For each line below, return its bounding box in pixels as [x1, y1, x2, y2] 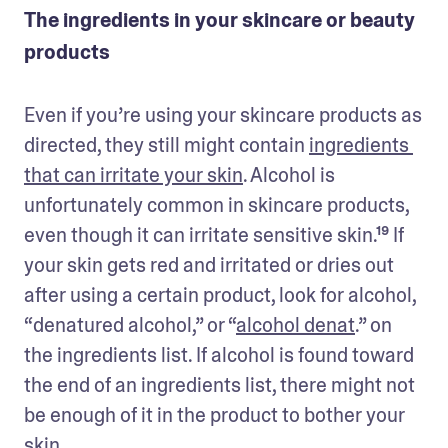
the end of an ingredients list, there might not [24, 371, 415, 398]
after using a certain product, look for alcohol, [24, 281, 416, 308]
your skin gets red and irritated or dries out [24, 251, 394, 278]
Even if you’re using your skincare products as [24, 101, 422, 128]
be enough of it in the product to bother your [24, 401, 405, 428]
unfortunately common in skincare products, [24, 191, 409, 218]
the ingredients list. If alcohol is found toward [24, 341, 414, 368]
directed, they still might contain [24, 131, 309, 158]
